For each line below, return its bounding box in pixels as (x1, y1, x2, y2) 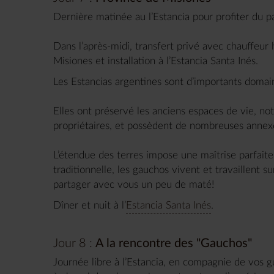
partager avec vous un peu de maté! (53, 179, 214, 190)
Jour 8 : (53, 237, 92, 250)
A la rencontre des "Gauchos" (95, 237, 252, 250)
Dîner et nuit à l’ (53, 199, 126, 210)
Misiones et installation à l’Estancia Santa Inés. (53, 55, 264, 66)
